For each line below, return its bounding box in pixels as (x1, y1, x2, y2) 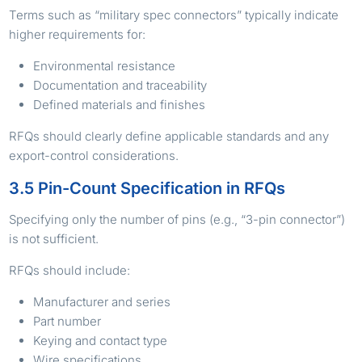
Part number (33, 313, 102, 329)
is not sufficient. (9, 230, 99, 246)
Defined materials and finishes (33, 96, 206, 112)
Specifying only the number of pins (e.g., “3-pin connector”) (9, 211, 346, 227)
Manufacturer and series (33, 293, 171, 309)
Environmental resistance (33, 57, 176, 74)
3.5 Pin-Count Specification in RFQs (9, 178, 286, 198)
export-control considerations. (9, 147, 179, 163)
